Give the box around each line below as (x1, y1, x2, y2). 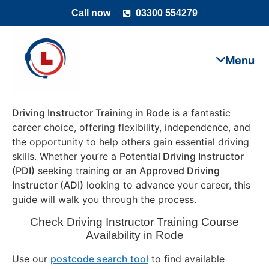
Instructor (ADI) (12, 179, 83, 192)
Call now (71, 8, 110, 18)
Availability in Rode (85, 228, 184, 241)
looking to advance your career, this (83, 179, 250, 192)
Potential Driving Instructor (119, 150, 244, 163)
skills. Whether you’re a (12, 150, 119, 163)
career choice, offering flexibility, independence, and (12, 121, 250, 134)
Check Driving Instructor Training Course (30, 215, 239, 228)
